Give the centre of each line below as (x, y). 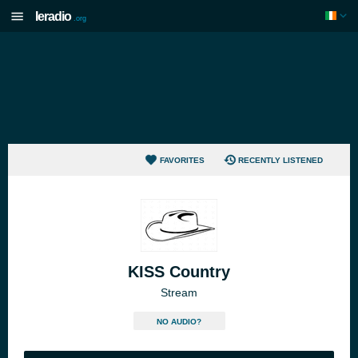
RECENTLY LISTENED (280, 160)
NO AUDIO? (179, 322)
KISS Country (179, 272)
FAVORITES (182, 160)
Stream (179, 292)
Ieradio (53, 16)
